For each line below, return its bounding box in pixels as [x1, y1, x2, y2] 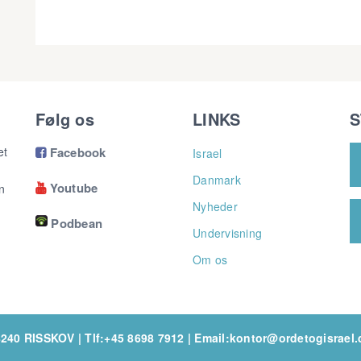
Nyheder [193, 198, 238, 214]
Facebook [46, 143, 106, 161]
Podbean [51, 214, 102, 232]
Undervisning [193, 225, 262, 241]
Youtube [46, 178, 98, 197]
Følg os [35, 107, 94, 131]
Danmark [193, 172, 241, 188]
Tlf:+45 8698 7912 [85, 330, 185, 346]
